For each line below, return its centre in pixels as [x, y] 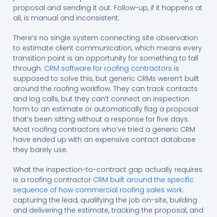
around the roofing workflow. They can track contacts [105, 89]
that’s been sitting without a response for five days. [101, 119]
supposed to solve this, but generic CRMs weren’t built [106, 79]
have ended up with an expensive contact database [104, 140]
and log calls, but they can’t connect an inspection [101, 99]
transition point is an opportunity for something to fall [105, 58]
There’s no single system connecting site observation [105, 38]
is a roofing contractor [53, 180]
